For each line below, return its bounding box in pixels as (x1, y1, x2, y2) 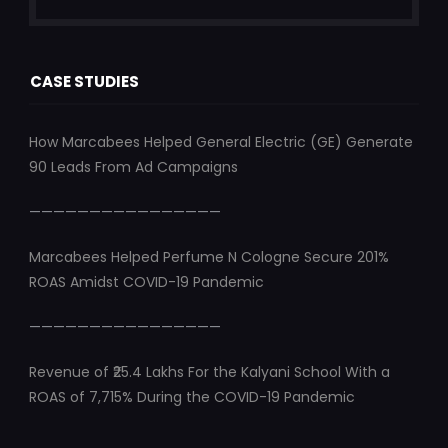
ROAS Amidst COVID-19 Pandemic (28, 272, 264, 293)
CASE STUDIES (29, 71, 139, 93)
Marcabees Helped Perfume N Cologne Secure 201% (28, 247, 389, 268)
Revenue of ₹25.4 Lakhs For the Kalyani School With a (28, 362, 390, 383)
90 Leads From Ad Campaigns (28, 157, 238, 178)
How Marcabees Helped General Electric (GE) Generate (28, 132, 413, 153)
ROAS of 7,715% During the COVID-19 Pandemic (28, 387, 355, 408)
